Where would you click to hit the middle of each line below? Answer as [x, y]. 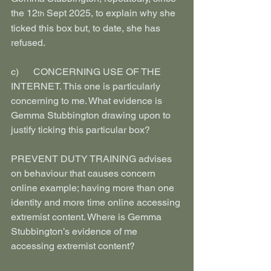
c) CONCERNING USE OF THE [87, 72]
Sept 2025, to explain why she [111, 13]
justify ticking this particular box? [80, 130]
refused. [28, 43]
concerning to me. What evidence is [88, 101]
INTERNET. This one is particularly [87, 86]
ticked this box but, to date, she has [87, 28]
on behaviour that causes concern [84, 173]
